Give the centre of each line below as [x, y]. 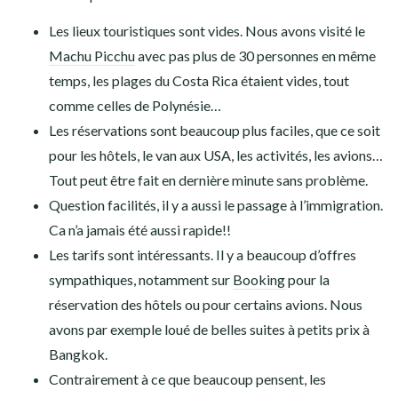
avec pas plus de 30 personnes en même [255, 56]
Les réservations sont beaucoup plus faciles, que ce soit [215, 131]
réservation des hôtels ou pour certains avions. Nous [206, 305]
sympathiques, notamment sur [141, 280]
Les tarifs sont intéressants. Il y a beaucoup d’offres [203, 255]
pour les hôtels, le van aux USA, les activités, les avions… [216, 155]
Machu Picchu [92, 56]
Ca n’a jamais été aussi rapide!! [140, 230]
